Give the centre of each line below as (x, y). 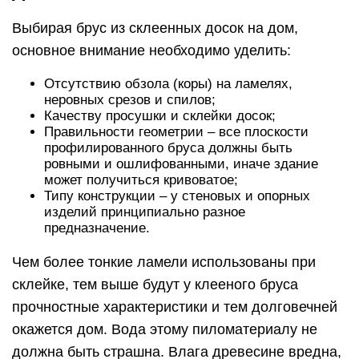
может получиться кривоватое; (141, 179)
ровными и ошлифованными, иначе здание (181, 163)
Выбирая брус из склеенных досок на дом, (155, 28)
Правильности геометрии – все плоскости (176, 131)
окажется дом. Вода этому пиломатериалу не (165, 329)
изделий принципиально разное (145, 212)
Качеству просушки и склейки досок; (160, 115)
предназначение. (97, 228)
